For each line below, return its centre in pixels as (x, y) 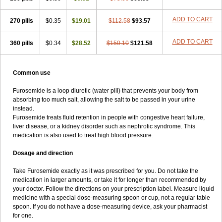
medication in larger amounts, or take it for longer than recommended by (110, 180)
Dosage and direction (43, 153)
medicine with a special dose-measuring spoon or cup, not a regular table (111, 198)
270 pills (22, 21)
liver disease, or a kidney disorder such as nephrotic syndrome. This (104, 126)
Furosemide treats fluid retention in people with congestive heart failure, (109, 117)
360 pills (22, 43)
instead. (24, 109)
